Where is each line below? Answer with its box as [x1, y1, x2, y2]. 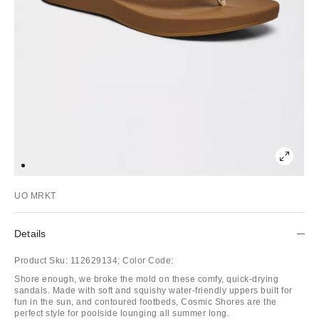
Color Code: [122, 255, 174, 266]
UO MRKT [14, 190, 56, 201]
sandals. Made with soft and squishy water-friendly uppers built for [14, 285, 293, 296]
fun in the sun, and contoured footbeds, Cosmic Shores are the [14, 296, 277, 307]
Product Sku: [14, 255, 68, 266]
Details [14, 227, 46, 239]
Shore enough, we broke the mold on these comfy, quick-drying [14, 273, 278, 284]
